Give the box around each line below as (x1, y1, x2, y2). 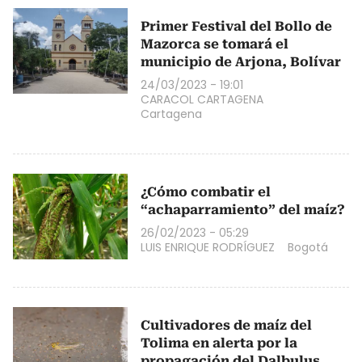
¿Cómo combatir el (141, 183, 271, 200)
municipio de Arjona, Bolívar (141, 53, 341, 69)
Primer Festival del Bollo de (141, 18, 332, 34)
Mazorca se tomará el (141, 36, 288, 52)
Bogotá (288, 238, 328, 255)
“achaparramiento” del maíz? (141, 201, 345, 217)
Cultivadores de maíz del (141, 317, 312, 333)
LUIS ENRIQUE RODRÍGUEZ (141, 238, 275, 255)
